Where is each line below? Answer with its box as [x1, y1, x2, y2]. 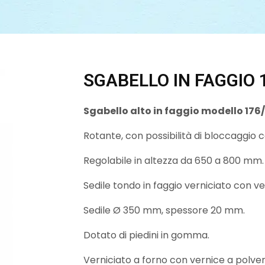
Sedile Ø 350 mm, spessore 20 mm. [83, 203, 245, 217]
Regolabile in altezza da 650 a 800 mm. [83, 153, 264, 167]
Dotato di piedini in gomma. [83, 228, 209, 242]
